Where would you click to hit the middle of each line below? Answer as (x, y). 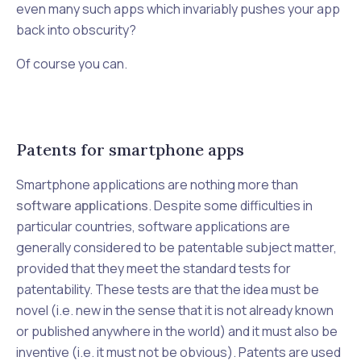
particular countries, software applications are (153, 226)
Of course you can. (72, 64)
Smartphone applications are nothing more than (157, 185)
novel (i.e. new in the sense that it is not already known (175, 310)
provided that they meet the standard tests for (154, 268)
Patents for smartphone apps (130, 149)
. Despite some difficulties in (230, 205)
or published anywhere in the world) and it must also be (177, 331)
